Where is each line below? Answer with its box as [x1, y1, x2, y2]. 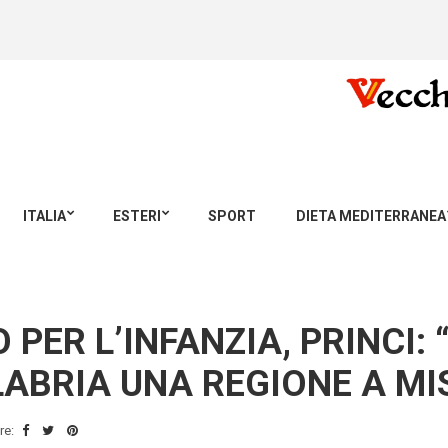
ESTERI [113, 208, 161, 224]
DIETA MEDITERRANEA [296, 208, 446, 224]
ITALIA [23, 208, 66, 224]
